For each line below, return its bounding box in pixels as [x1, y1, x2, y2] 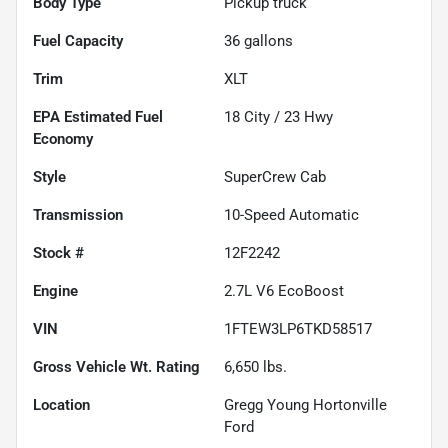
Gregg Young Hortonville [224, 395, 387, 414]
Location [33, 395, 90, 414]
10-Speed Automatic [224, 205, 359, 224]
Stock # [33, 243, 84, 262]
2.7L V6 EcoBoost [224, 281, 344, 300]
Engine [33, 281, 78, 300]
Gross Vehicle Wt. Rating [33, 357, 200, 376]
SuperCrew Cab [224, 167, 326, 186]
